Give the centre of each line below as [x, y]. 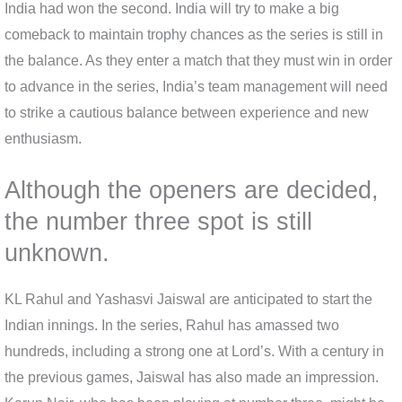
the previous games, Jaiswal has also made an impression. [192, 378]
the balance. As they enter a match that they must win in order [198, 60]
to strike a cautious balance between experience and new [187, 112]
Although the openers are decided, [192, 190]
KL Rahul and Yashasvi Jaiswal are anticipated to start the [188, 300]
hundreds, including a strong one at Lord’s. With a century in [194, 352]
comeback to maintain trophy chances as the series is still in [194, 34]
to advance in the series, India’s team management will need [196, 86]
